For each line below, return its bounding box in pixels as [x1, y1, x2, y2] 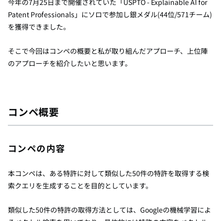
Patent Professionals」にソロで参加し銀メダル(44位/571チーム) [8, 9, 212, 19]
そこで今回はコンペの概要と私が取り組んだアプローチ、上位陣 [8, 45, 208, 56]
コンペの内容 [8, 141, 66, 154]
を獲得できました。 [8, 21, 70, 32]
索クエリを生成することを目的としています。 [8, 180, 152, 190]
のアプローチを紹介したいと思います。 [8, 58, 132, 68]
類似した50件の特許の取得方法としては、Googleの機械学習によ [8, 204, 211, 215]
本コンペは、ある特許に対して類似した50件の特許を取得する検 [8, 168, 209, 178]
